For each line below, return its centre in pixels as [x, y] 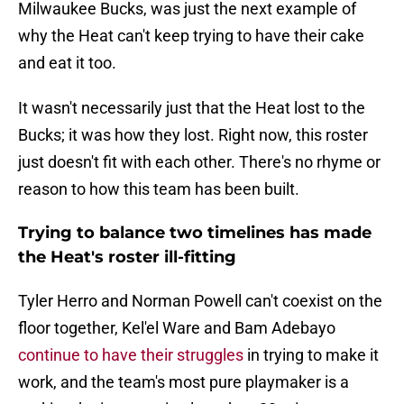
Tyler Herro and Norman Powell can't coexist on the [200, 301]
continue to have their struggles [131, 355]
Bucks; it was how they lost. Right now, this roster [193, 135]
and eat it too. [67, 63]
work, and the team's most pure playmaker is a [184, 382]
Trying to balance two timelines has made [195, 233]
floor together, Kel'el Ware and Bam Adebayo [177, 328]
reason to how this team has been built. [159, 189]
